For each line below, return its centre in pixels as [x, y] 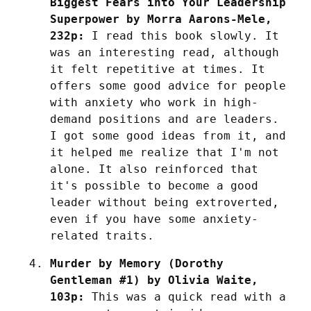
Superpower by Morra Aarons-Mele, [161, 19]
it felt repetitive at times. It [158, 69]
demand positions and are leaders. [165, 119]
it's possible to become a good [154, 186]
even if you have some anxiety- [154, 219]
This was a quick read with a [185, 297]
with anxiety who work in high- [154, 103]
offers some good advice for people [168, 86]
